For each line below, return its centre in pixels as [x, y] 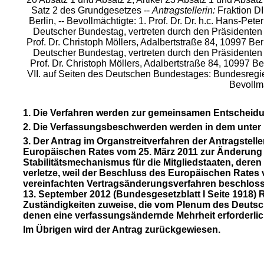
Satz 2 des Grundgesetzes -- [92, 10]
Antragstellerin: [184, 10]
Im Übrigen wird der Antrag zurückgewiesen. [121, 230]
